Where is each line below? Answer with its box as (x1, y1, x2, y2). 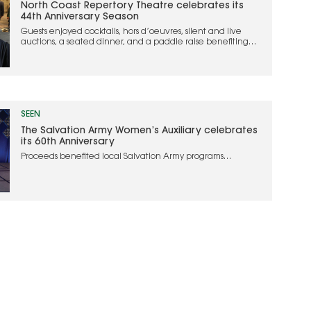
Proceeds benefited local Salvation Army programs (21, 153, 224, 161)
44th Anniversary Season (21, 12, 140, 22)
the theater (21, 48, 68, 57)
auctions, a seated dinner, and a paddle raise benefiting (21, 37, 249, 47)
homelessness (21, 174, 75, 182)
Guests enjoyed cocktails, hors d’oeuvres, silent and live (21, 27, 242, 36)
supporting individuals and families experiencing (21, 163, 219, 171)
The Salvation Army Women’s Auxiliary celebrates (21, 126, 258, 136)
